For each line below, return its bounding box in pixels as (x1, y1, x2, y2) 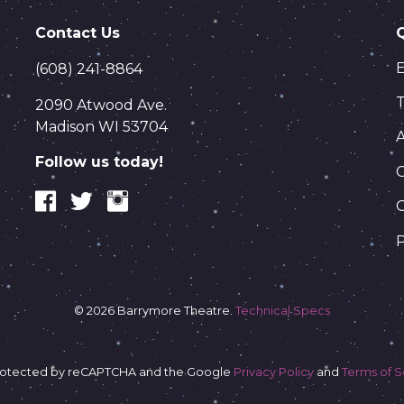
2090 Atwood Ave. (34, 96, 167, 115)
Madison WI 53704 (34, 118, 168, 136)
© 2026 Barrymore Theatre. (74, 303, 235, 317)
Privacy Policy (233, 364, 314, 379)
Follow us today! (34, 153, 163, 171)
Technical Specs (235, 303, 330, 317)
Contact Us (34, 24, 120, 42)
